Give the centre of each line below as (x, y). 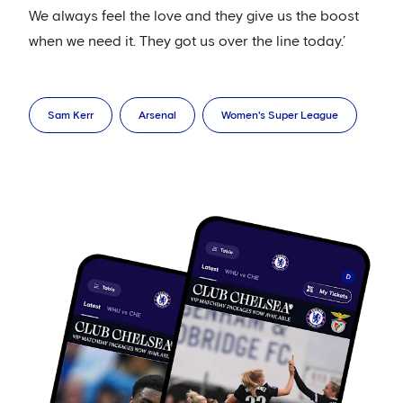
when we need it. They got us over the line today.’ (187, 42)
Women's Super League (280, 116)
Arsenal (157, 116)
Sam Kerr (71, 116)
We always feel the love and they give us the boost (194, 17)
